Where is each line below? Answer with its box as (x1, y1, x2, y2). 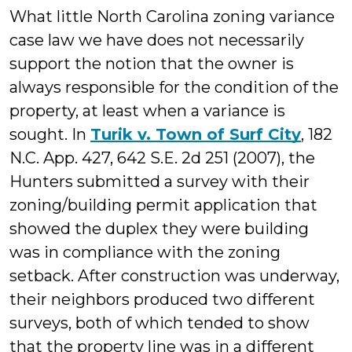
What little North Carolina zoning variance (9, 7, 335, 26)
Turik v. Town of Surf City (90, 125, 301, 144)
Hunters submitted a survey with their (9, 172, 310, 191)
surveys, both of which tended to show (9, 313, 310, 332)
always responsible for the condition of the (9, 78, 339, 97)
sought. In (9, 125, 90, 144)
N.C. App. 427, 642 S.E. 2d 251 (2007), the (9, 148, 315, 167)
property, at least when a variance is (9, 101, 285, 120)
